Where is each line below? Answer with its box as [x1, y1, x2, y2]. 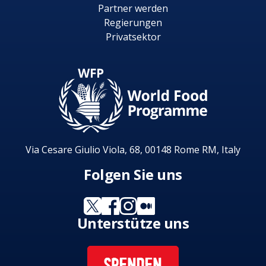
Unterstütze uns [77, 213, 189, 233]
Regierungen [104, 16, 162, 30]
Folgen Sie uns [84, 164, 182, 185]
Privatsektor [105, 30, 161, 44]
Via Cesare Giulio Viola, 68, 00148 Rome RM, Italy [26, 143, 240, 157]
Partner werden [98, 2, 168, 15]
